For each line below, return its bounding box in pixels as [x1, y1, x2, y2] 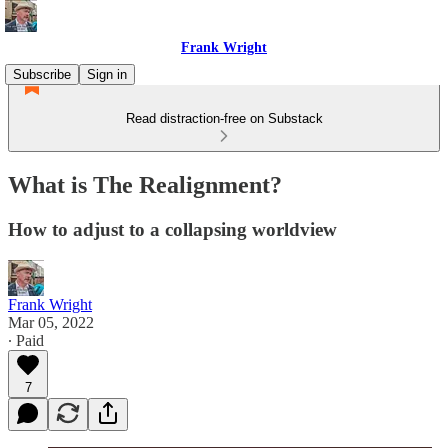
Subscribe [13, 67, 71, 82]
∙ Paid [8, 331, 44, 349]
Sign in [87, 67, 127, 82]
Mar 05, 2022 [8, 313, 94, 331]
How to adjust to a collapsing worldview [8, 218, 337, 240]
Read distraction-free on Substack [125, 111, 323, 126]
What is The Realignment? [8, 171, 282, 198]
